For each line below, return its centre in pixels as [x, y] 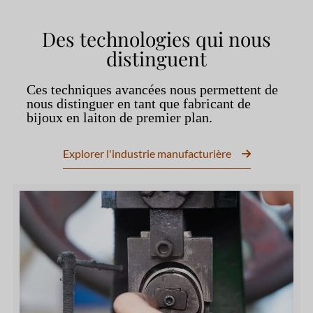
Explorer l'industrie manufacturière [147, 154]
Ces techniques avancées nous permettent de [152, 90]
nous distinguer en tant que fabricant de [138, 104]
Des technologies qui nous [156, 39]
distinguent [156, 59]
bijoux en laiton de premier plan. [119, 118]
